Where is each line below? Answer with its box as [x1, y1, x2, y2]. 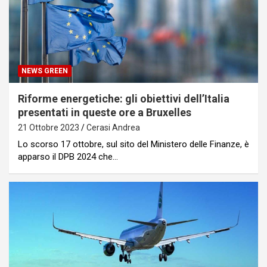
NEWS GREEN [21, 66, 68, 75]
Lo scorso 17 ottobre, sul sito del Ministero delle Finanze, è [18, 138, 249, 150]
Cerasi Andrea [86, 122, 140, 132]
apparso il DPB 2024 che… [18, 151, 118, 162]
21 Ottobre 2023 [18, 122, 79, 132]
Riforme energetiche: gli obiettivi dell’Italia [18, 92, 229, 105]
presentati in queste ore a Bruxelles [18, 105, 191, 119]
